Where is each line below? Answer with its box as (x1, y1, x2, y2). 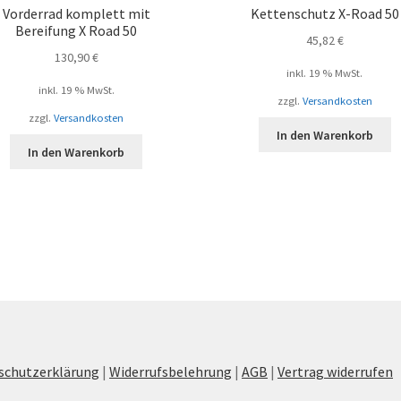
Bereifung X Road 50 (15, 21, 138, 40)
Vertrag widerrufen (277, 363, 394, 381)
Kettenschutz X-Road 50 (250, 4, 399, 23)
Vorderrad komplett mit (2, 4, 150, 23)
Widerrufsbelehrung (109, 363, 233, 381)
